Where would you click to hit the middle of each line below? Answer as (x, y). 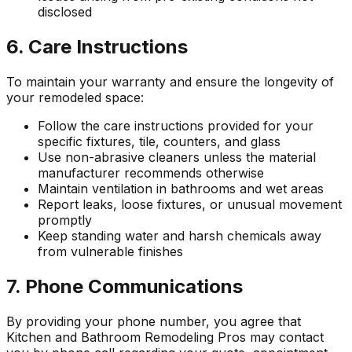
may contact (285, 337)
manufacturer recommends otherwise (151, 172)
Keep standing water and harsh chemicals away (180, 235)
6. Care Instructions (97, 46)
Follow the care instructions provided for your (176, 125)
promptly (65, 220)
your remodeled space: (75, 97)
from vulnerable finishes (110, 251)
